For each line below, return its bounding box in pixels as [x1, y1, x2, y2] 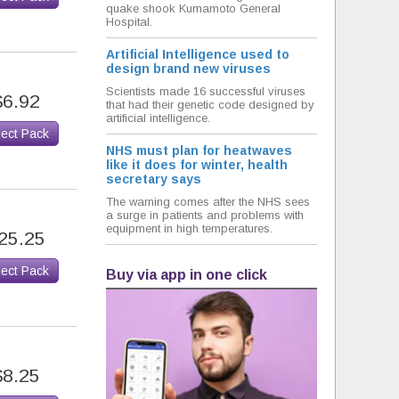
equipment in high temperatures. [106, 222, 273, 235]
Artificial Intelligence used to [106, 47, 289, 61]
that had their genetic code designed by [106, 98, 314, 111]
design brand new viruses [106, 61, 271, 76]
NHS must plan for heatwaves [106, 143, 292, 158]
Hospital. [106, 15, 152, 28]
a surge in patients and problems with [106, 208, 304, 222]
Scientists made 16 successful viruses [106, 85, 305, 98]
